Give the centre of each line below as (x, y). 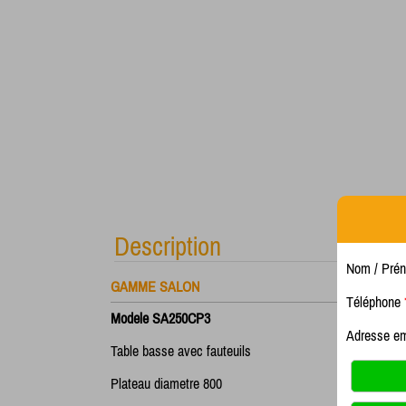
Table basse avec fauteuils (183, 351)
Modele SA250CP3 (160, 318)
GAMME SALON (157, 286)
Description (168, 246)
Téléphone (375, 301)
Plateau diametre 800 (166, 383)
